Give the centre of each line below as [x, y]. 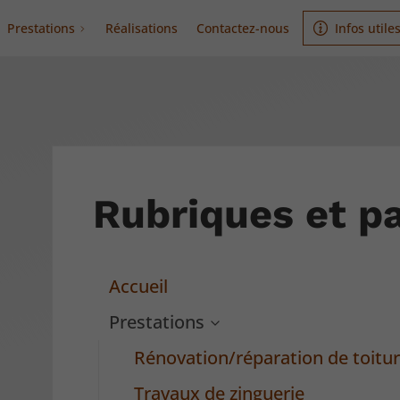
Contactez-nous [242, 28]
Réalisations [142, 28]
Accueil [139, 287]
